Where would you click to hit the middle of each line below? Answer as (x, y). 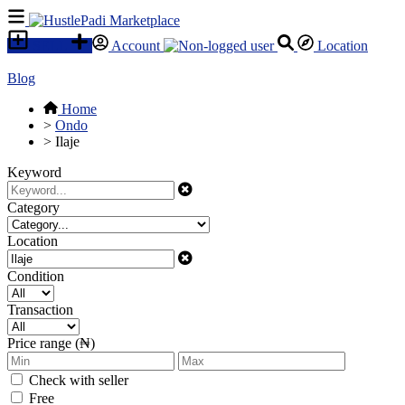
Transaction (40, 310)
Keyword (34, 172)
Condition (36, 276)
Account (136, 46)
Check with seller (79, 380)
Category (33, 207)
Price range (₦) (51, 343)
